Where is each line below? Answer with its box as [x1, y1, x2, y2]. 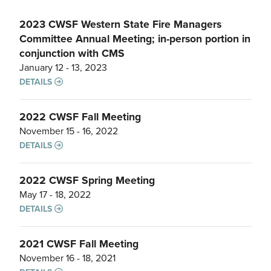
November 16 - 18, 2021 [19, 250, 116, 265]
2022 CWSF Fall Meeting [19, 108, 141, 125]
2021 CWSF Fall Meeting [19, 235, 139, 252]
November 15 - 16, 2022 [19, 123, 118, 138]
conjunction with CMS [19, 45, 125, 61]
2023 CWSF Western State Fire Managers [19, 16, 221, 32]
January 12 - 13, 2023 [19, 60, 107, 74]
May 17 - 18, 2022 [19, 187, 91, 201]
